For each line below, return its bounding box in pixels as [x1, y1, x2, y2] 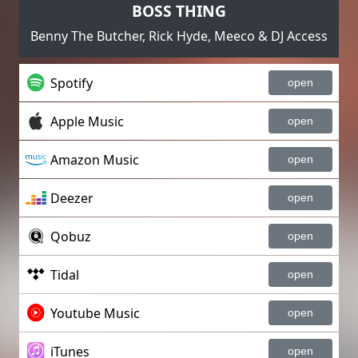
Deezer [50, 189, 93, 207]
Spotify [50, 74, 93, 92]
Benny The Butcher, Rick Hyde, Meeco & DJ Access [30, 27, 328, 45]
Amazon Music [50, 150, 139, 169]
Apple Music [50, 112, 124, 130]
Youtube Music [50, 304, 140, 322]
